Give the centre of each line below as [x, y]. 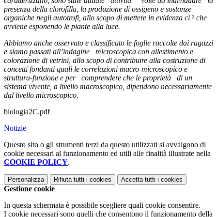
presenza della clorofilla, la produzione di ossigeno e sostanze [98, 9]
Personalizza [26, 180]
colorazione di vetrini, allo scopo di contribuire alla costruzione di [105, 61]
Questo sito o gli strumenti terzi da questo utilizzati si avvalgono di [105, 145]
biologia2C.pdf [27, 112]
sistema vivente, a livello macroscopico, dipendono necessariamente [108, 87]
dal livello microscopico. [41, 95]
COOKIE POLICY [36, 162]
